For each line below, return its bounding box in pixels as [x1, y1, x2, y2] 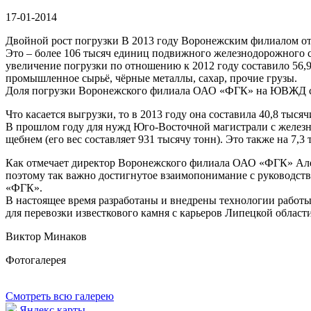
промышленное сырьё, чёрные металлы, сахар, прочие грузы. [6, 72, 297, 84]
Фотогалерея [6, 254, 66, 266]
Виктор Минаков [6, 230, 87, 242]
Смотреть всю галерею [6, 290, 114, 302]
